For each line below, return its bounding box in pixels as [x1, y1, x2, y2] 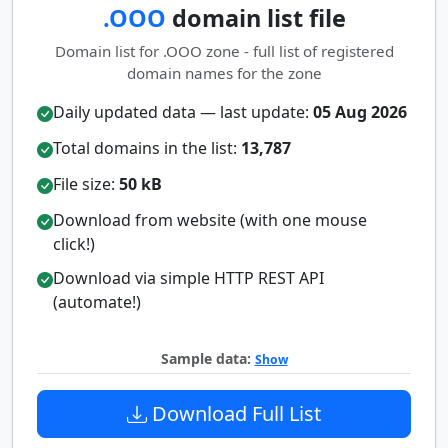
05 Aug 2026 [313, 101, 407, 123]
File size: [53, 173, 119, 195]
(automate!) [53, 291, 141, 313]
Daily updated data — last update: [53, 101, 313, 123]
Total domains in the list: [53, 137, 241, 159]
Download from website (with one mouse [53, 209, 367, 231]
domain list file [165, 2, 346, 34]
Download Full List [147, 400, 321, 427]
